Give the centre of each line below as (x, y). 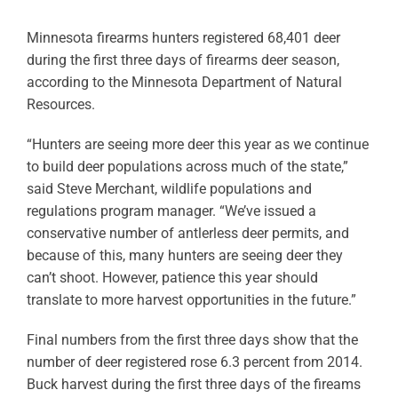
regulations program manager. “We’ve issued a (171, 211)
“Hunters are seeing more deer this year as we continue (197, 144)
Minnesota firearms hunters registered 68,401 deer (183, 38)
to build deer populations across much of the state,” (187, 167)
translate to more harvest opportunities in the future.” (191, 300)
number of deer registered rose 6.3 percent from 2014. (194, 362)
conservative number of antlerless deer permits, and (187, 233)
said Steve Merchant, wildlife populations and (169, 189)
